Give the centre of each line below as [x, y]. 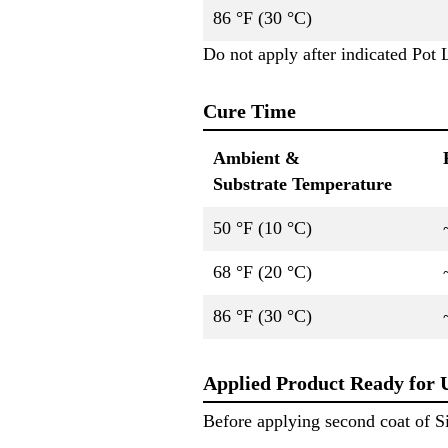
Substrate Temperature [302, 183]
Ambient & [256, 157]
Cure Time [249, 111]
